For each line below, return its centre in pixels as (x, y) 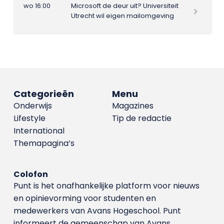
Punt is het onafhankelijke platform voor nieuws (106, 186)
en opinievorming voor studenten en (84, 198)
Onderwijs (32, 106)
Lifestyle (29, 118)
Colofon (30, 174)
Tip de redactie (141, 118)
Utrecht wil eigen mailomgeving (123, 15)
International (39, 131)
